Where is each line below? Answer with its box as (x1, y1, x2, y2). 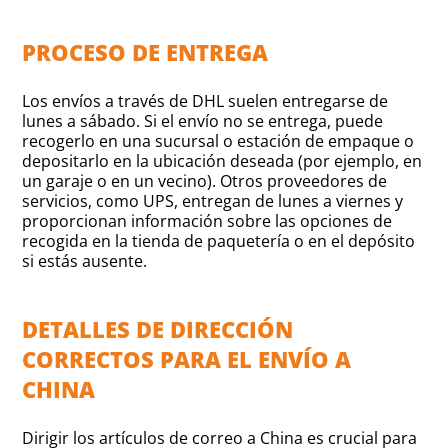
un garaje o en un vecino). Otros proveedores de (22, 169, 388, 192)
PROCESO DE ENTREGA (22, 36, 269, 67)
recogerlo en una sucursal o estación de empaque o (22, 129, 415, 152)
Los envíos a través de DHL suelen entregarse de (22, 89, 389, 112)
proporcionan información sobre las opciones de (22, 209, 393, 232)
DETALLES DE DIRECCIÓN (22, 313, 294, 344)
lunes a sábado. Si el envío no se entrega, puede (22, 109, 384, 132)
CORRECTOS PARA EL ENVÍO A (22, 343, 352, 374)
